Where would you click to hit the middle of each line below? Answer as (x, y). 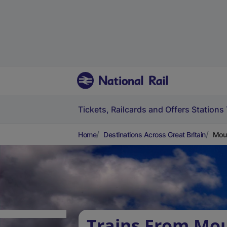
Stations (208, 109)
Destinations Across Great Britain (155, 135)
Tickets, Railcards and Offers (134, 109)
